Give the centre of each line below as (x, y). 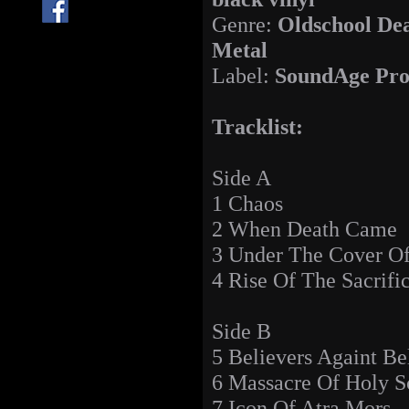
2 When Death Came (304, 229)
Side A (241, 178)
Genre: (245, 25)
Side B (241, 331)
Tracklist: (257, 127)
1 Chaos (247, 204)
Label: (243, 76)
